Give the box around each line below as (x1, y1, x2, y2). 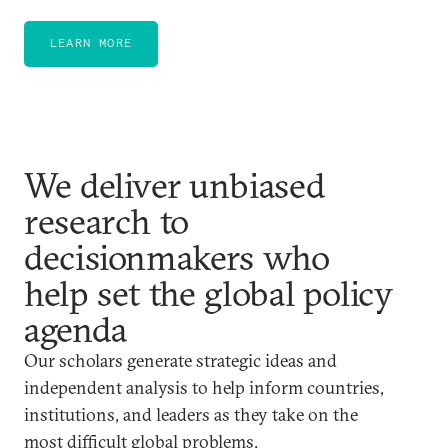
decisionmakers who (24, 234, 330, 279)
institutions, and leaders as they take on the (24, 402, 358, 426)
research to (24, 198, 190, 243)
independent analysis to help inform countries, (24, 375, 384, 399)
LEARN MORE (50, 34, 132, 50)
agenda (24, 306, 127, 351)
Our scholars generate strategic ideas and (24, 348, 337, 372)
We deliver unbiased (24, 162, 326, 207)
